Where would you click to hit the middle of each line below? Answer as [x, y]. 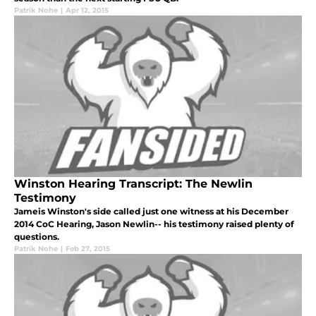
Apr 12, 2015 [87, 10]
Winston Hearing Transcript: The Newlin [133, 183]
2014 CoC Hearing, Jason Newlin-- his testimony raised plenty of [154, 224]
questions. [37, 236]
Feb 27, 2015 [88, 248]
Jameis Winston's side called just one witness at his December [151, 211]
